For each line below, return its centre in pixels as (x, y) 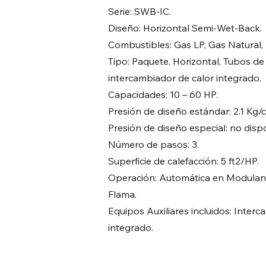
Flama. (122, 194)
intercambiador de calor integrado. (185, 78)
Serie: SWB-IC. (140, 11)
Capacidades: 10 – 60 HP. (163, 94)
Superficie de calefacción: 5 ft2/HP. (183, 161)
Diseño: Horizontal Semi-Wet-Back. (185, 28)
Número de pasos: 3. (153, 144)
